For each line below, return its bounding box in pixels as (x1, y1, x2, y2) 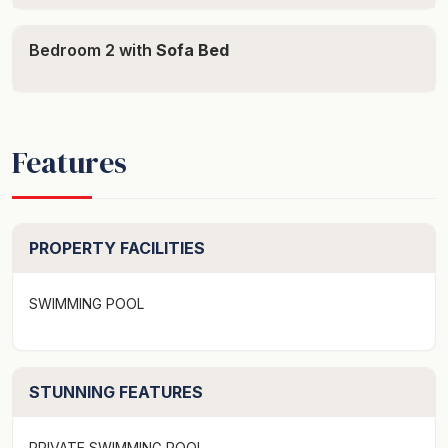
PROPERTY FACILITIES (29, 237, 205, 258)
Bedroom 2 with (29, 39, 152, 60)
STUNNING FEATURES (29, 381, 203, 402)
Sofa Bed (152, 39, 229, 60)
